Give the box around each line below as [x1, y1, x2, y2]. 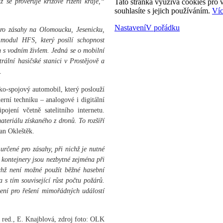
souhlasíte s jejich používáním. [114, 6, 212, 15]
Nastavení [114, 23, 146, 32]
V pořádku [146, 23, 180, 32]
